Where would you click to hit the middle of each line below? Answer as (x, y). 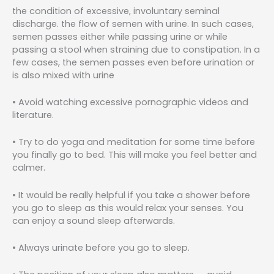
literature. (33, 115)
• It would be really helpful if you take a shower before (131, 195)
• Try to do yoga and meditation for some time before (134, 142)
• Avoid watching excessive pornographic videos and (130, 102)
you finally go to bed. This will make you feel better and (135, 155)
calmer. (29, 168)
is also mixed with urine (63, 75)
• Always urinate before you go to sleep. (101, 248)
